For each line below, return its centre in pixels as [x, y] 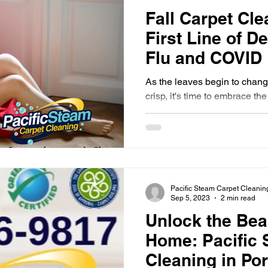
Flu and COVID [204, 58]
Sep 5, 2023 [190, 198]
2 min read [238, 198]
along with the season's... [199, 110]
